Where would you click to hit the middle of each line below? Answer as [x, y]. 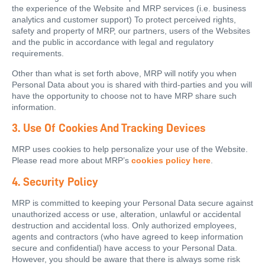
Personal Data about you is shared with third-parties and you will [132, 84]
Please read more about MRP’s [72, 161]
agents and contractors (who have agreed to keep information [127, 236]
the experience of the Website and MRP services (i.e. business [129, 9]
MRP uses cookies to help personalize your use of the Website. [130, 149]
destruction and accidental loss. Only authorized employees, [124, 225]
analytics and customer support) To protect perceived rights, [124, 20]
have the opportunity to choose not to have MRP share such [124, 96]
